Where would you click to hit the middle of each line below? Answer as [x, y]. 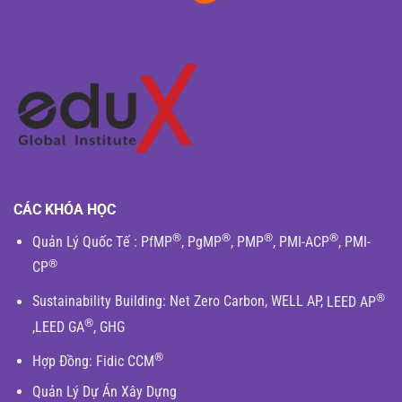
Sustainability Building [97, 301]
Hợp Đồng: [62, 361]
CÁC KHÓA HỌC [65, 210]
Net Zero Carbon [217, 301]
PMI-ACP [304, 242]
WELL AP [295, 301]
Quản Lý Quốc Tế [81, 242]
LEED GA [59, 327]
